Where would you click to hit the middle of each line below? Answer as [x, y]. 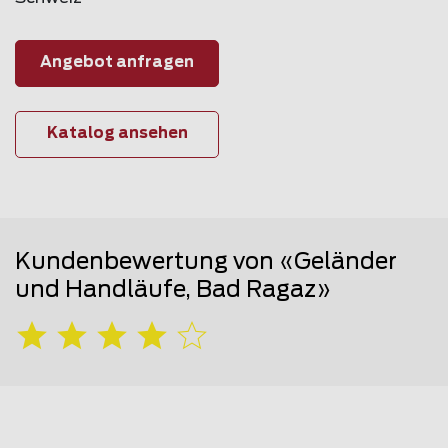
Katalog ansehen [117, 134]
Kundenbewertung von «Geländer [206, 261]
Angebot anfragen [117, 63]
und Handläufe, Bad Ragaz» [173, 289]
